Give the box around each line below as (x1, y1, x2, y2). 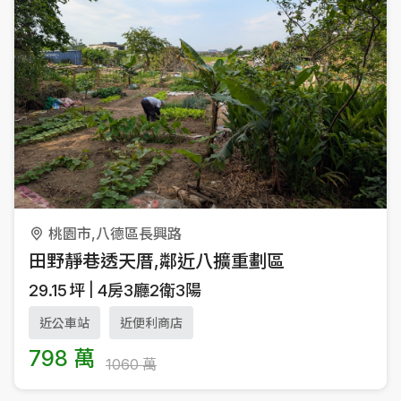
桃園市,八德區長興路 (48, 225, 182, 243)
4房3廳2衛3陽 (98, 281, 201, 301)
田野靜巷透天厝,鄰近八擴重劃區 (29, 251, 285, 273)
